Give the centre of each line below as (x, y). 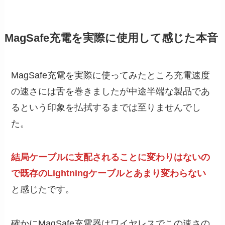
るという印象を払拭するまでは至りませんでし (106, 107)
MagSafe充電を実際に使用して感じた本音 (111, 38)
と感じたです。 (43, 190)
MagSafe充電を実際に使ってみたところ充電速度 (111, 75)
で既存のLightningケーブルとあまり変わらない (109, 174)
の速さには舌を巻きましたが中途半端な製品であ (111, 91)
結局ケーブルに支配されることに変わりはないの (111, 157)
